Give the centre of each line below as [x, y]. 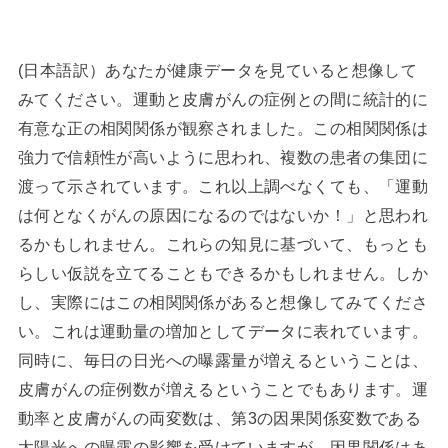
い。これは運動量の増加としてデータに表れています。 [223, 331]
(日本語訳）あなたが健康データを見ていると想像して [217, 70]
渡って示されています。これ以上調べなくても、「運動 [223, 186]
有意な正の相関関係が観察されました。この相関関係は [223, 128]
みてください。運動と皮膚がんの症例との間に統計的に [223, 99]
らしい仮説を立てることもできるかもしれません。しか [223, 273]
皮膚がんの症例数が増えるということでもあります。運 [223, 389]
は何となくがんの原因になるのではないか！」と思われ [223, 215]
